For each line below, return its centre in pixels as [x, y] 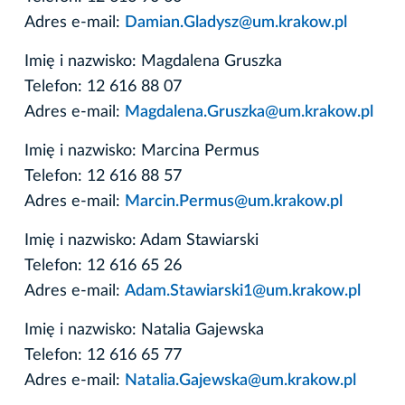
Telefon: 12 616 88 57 [103, 176]
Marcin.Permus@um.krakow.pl [234, 201]
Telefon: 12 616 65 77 [103, 355]
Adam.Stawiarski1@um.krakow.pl [243, 291]
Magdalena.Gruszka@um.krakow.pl [249, 112]
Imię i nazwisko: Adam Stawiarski [141, 240]
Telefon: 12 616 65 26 [103, 265]
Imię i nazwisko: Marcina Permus [142, 151]
